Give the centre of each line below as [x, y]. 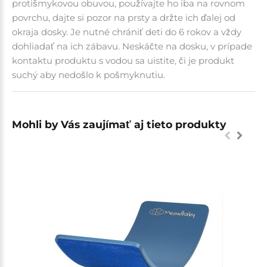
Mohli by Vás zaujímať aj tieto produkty [119, 124]
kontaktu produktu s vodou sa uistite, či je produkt [123, 60]
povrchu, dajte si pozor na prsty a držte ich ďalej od [124, 17]
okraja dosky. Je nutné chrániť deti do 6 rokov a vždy [127, 32]
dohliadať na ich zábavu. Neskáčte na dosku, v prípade [132, 46]
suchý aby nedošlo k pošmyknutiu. [89, 74]
